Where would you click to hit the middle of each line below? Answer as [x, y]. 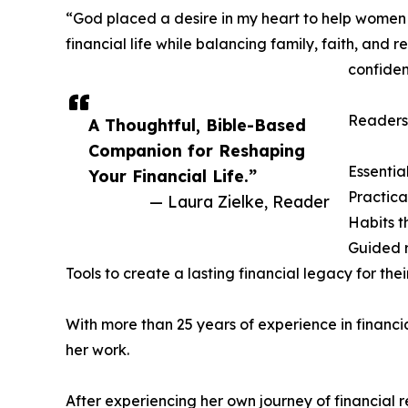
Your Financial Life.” [173, 176]
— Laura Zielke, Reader [240, 202]
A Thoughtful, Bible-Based [197, 125]
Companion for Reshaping [197, 151]
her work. [97, 350]
